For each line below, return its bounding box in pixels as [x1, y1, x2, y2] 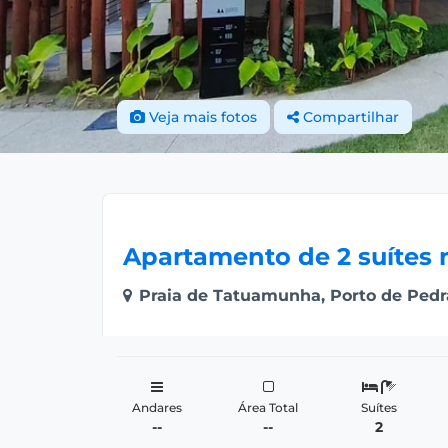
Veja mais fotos [145, 108, 257, 126]
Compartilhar [303, 108, 399, 126]
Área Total [238, 400, 299, 415]
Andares [132, 400, 183, 415]
